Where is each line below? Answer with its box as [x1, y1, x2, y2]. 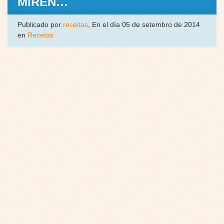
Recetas [27, 31, 53, 39]
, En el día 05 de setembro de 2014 [88, 20, 200, 29]
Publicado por [17, 20, 63, 29]
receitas [63, 20, 88, 29]
